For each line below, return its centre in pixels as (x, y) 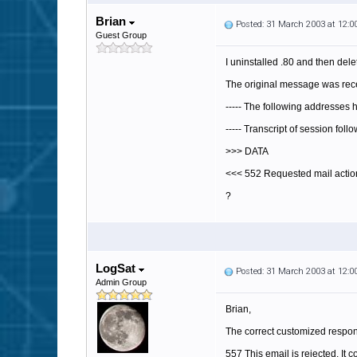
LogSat (117, 268)
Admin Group (121, 282)
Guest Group (121, 35)
